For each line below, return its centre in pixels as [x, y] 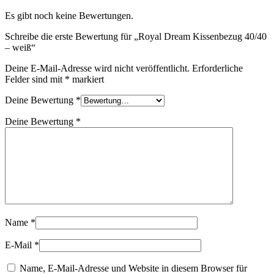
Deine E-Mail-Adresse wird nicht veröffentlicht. [97, 68]
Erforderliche [217, 68]
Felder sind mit [35, 80]
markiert [87, 80]
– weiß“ [20, 48]
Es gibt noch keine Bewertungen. [69, 16]
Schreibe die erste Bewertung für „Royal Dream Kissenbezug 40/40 [136, 37]
